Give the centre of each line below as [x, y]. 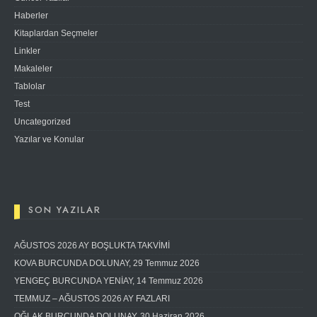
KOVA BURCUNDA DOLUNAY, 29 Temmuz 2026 [107, 263]
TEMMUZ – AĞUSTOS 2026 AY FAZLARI [92, 299]
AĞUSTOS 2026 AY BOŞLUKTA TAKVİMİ [92, 246]
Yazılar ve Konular [49, 139]
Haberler [31, 16]
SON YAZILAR [65, 210]
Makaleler [33, 69]
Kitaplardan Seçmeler [56, 33]
